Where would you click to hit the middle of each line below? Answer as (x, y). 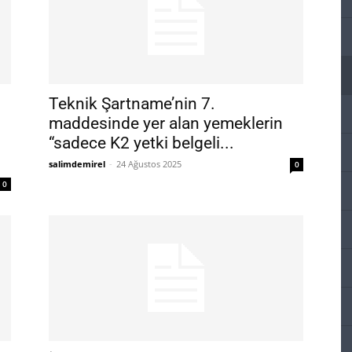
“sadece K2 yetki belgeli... (141, 143)
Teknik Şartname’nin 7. (132, 104)
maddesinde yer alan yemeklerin (166, 123)
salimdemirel (77, 164)
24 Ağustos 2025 (149, 164)
